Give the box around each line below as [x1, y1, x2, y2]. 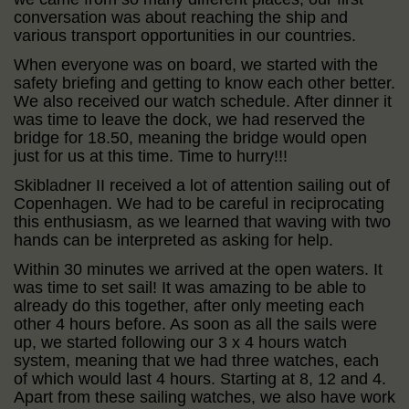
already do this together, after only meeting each [14, 296, 364, 315]
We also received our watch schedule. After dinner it [14, 91, 392, 110]
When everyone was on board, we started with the [14, 55, 378, 74]
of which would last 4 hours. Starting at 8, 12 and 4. [14, 369, 386, 388]
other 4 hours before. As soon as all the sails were [14, 314, 377, 333]
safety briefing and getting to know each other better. [14, 73, 395, 92]
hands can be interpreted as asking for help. [14, 230, 333, 249]
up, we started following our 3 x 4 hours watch [14, 332, 347, 351]
